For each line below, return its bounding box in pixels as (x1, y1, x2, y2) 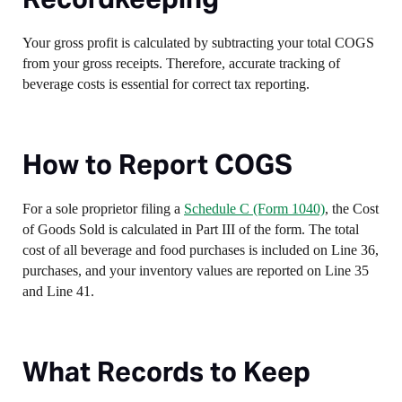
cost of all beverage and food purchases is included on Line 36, (22, 242, 379, 258)
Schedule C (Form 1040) (184, 201, 325, 216)
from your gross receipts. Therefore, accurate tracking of (22, 56, 340, 71)
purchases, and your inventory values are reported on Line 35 (22, 263, 369, 278)
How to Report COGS (22, 147, 293, 181)
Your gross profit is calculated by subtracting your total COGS (22, 35, 374, 50)
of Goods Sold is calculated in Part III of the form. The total (22, 222, 359, 237)
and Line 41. (22, 284, 94, 299)
